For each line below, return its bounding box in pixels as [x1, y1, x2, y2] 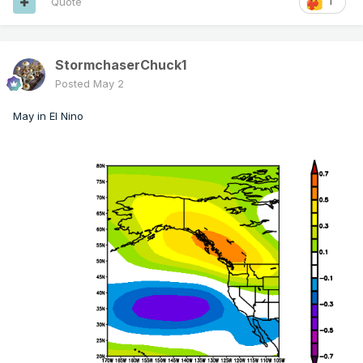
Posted [55, 77, 93, 91]
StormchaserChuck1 [55, 57, 186, 74]
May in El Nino [13, 109, 83, 123]
